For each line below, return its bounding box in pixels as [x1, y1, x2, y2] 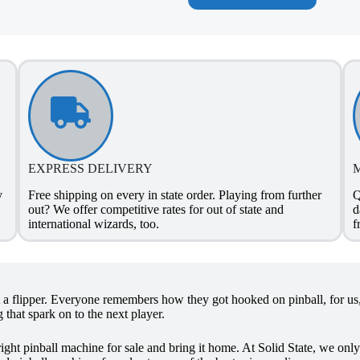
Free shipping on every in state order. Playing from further [28, 187, 322, 202]
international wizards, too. [28, 216, 160, 231]
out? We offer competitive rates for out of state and [28, 202, 284, 216]
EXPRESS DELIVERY [28, 162, 153, 175]
